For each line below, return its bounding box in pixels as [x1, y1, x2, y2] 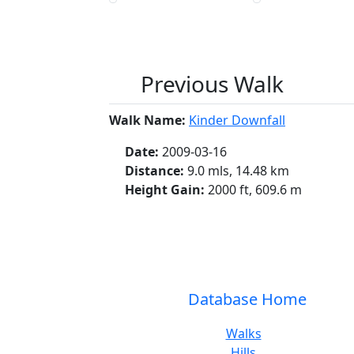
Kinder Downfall [189, 111, 285, 129]
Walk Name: [109, 111, 189, 129]
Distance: [125, 161, 187, 179]
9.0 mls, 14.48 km [187, 161, 289, 179]
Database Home [187, 288, 307, 310]
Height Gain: [125, 180, 208, 198]
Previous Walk [141, 68, 284, 99]
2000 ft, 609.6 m [208, 180, 302, 198]
